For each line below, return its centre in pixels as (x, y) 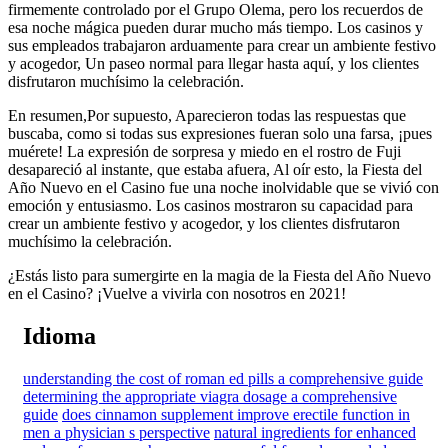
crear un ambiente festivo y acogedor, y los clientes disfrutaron (204, 223)
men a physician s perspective (116, 432)
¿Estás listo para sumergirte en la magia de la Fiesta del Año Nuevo (219, 275)
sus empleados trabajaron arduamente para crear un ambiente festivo (222, 45)
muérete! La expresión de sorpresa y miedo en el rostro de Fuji (204, 151)
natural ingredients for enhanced (315, 432)
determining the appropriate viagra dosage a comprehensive (210, 396)
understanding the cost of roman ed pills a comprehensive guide (223, 378)
